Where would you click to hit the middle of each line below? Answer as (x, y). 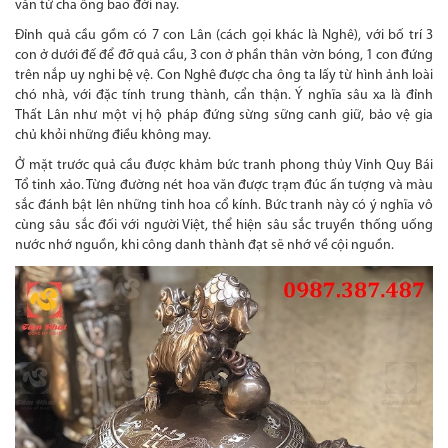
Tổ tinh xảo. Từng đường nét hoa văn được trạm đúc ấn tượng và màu (224, 185)
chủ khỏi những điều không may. (113, 135)
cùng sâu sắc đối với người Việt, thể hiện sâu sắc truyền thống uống (224, 225)
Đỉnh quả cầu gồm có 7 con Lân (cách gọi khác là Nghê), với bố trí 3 (224, 35)
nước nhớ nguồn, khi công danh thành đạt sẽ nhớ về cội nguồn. (204, 245)
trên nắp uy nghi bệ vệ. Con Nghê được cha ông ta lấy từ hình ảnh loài (224, 75)
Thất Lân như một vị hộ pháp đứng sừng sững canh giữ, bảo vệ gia (224, 115)
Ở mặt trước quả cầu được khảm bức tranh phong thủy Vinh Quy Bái (224, 165)
